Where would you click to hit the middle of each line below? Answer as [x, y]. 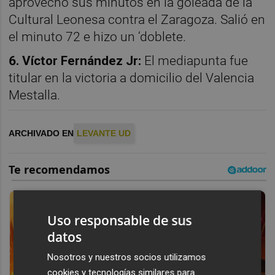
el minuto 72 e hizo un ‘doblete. [98, 37]
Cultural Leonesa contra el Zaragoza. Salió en [137, 19]
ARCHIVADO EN [41, 134]
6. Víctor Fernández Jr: [75, 60]
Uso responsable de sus [120, 220]
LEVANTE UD [104, 134]
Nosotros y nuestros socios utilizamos [127, 257]
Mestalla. [36, 95]
